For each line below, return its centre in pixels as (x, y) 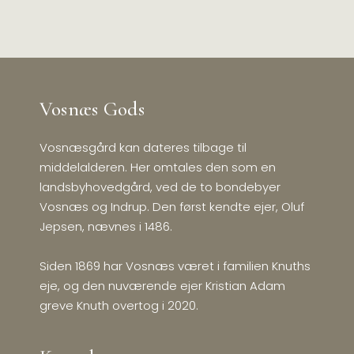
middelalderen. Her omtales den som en (157, 168)
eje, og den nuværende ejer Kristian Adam (162, 286)
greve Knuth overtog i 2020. (119, 306)
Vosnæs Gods (92, 109)
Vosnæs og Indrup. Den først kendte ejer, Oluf (171, 207)
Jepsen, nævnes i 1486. (105, 227)
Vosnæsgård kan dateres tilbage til (143, 148)
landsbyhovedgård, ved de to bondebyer (160, 187)
